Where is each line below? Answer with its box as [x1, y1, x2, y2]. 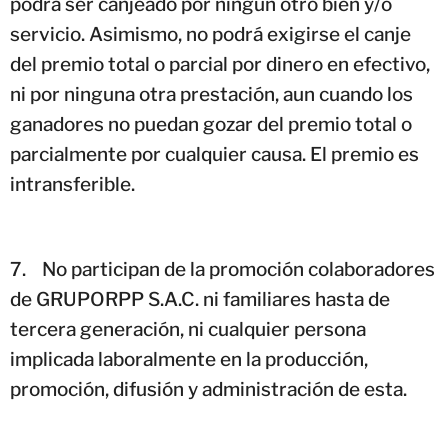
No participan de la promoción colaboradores [42, 257, 435, 281]
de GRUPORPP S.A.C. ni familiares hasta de [10, 287, 390, 311]
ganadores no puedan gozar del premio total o [10, 112, 412, 136]
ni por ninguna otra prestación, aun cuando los [10, 82, 413, 106]
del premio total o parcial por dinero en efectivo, [10, 52, 430, 76]
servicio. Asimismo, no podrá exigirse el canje [10, 22, 411, 46]
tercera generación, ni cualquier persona [10, 317, 366, 341]
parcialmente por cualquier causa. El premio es [10, 142, 419, 166]
